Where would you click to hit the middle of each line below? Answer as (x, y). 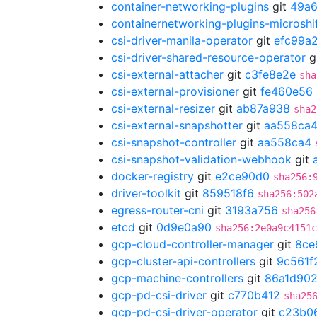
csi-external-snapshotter (177, 125)
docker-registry (152, 176)
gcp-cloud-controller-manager (192, 244)
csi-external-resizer (163, 108)
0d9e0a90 (184, 227)
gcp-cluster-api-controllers (183, 261)
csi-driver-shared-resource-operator (208, 57)
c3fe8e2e (270, 74)
